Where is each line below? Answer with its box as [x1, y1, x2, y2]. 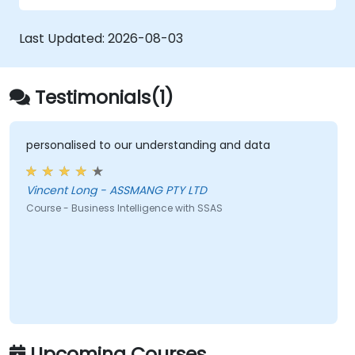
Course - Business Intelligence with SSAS [25, 201, 223, 216]
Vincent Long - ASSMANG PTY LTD [25, 182, 207, 199]
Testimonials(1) [35, 83, 174, 110]
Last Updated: [19, 29, 108, 48]
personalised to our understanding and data [25, 137, 270, 154]
